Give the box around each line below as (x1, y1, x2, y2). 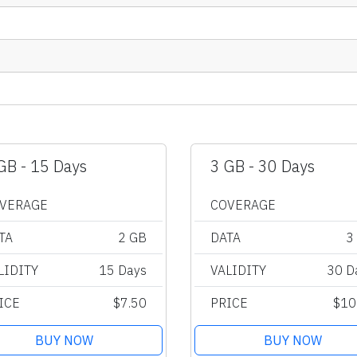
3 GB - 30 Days (210, 155, 315, 177)
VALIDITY (210, 261, 266, 278)
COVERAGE (210, 196, 276, 213)
